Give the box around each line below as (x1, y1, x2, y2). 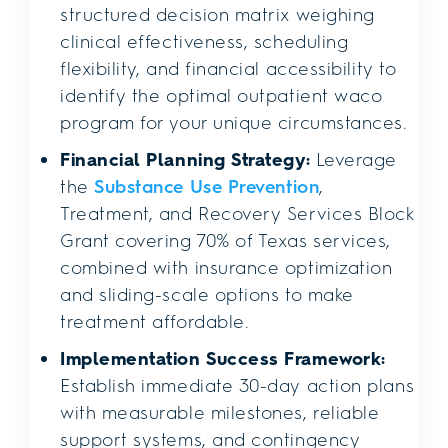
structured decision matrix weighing (60, 2, 375, 27)
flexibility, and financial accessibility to (60, 56, 397, 81)
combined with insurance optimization (60, 255, 393, 280)
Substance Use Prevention (88, 174, 320, 199)
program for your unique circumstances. (60, 110, 408, 135)
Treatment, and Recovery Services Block (60, 201, 415, 226)
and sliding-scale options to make (60, 282, 354, 307)
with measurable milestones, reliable (60, 400, 380, 425)
